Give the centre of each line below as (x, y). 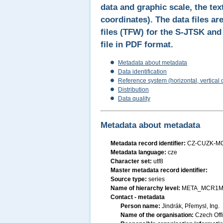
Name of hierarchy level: (146, 188)
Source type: (129, 179)
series (157, 179)
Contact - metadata (138, 197)
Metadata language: (139, 152)
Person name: (141, 206)
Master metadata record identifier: (159, 170)
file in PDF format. (137, 45)
